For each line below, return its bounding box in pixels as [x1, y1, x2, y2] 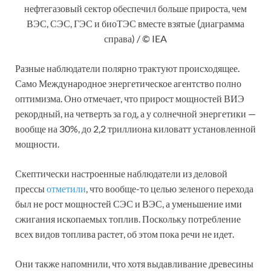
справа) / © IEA [104, 32, 167, 44]
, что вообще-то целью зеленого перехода [86, 182, 253, 194]
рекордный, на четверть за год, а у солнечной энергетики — [15, 107, 256, 119]
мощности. [15, 137, 59, 149]
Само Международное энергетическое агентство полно [15, 77, 241, 89]
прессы [15, 182, 47, 194]
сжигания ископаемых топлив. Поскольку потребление [15, 212, 241, 224]
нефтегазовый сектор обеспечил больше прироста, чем [24, 2, 247, 14]
